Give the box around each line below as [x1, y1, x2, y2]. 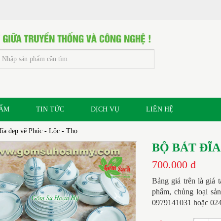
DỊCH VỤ [91, 105, 119, 113]
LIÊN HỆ [146, 105, 174, 113]
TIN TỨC [36, 105, 64, 113]
